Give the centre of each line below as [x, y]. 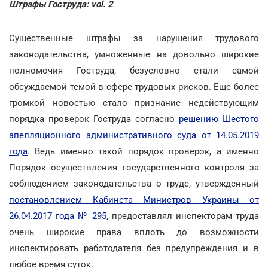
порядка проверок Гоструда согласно [94, 119]
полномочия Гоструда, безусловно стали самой [134, 71]
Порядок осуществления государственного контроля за [134, 167]
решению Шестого [219, 119]
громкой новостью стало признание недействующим [134, 103]
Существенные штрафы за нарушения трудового [134, 38]
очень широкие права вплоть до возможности [134, 232]
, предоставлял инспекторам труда [183, 216]
